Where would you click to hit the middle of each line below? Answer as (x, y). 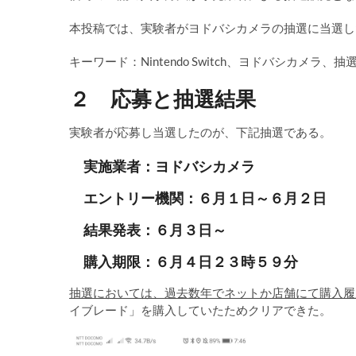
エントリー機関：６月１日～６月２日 (198, 198)
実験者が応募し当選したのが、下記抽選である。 (200, 132)
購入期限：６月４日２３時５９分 (184, 262)
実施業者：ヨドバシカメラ (162, 166)
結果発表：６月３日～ (148, 230)
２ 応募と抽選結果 (163, 99)
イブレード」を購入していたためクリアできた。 (200, 310)
